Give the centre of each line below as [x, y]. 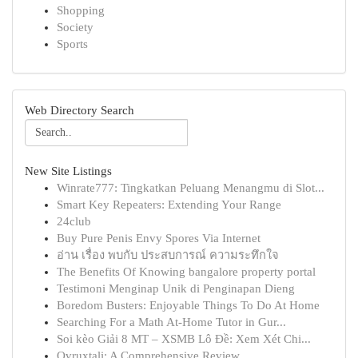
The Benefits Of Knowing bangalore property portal [186, 272]
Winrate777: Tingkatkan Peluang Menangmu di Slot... [191, 188]
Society [75, 27]
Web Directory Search [80, 110]
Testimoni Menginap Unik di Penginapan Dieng [176, 288]
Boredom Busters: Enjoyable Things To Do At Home [188, 305]
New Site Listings [68, 171]
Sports [72, 44]
